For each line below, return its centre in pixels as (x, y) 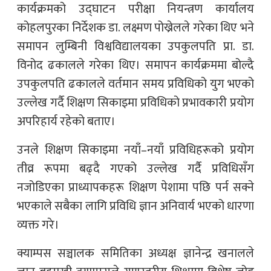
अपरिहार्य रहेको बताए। (66, 121)
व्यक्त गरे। (38, 225)
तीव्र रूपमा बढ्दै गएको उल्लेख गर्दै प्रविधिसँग (135, 168)
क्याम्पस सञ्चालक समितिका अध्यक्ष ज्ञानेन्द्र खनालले (135, 253)
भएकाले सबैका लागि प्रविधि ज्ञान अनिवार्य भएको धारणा (135, 206)
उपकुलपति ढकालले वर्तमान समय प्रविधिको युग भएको (135, 84)
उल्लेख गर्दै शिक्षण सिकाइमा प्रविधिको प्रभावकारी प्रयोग (135, 103)
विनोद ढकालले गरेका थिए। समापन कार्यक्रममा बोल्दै (135, 65)
